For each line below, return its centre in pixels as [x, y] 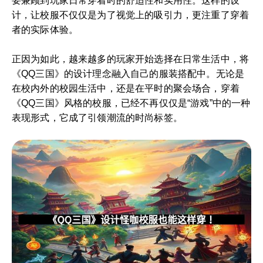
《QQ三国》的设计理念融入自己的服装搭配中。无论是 [128, 74]
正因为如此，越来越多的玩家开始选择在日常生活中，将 [131, 59]
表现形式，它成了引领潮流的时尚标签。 [97, 118]
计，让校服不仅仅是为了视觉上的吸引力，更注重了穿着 [131, 15]
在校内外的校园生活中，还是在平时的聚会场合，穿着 [126, 88]
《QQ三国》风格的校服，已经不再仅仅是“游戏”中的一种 [131, 103]
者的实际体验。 [45, 30]
